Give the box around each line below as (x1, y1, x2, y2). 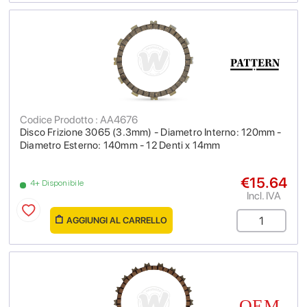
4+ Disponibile (30, 178, 84, 188)
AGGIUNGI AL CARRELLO (66, 215, 167, 225)
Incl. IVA (247, 189, 281, 202)
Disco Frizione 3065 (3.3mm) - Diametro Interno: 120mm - (20, 126, 282, 138)
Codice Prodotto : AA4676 (20, 113, 138, 126)
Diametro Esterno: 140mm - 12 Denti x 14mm (20, 139, 221, 151)
